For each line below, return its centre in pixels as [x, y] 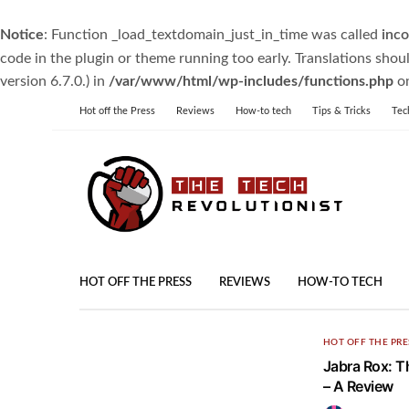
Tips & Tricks [341, 111]
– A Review [358, 386]
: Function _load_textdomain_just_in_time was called [213, 35]
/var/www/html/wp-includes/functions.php [251, 81]
